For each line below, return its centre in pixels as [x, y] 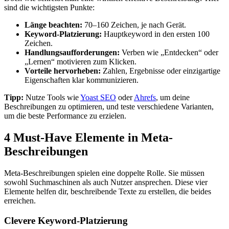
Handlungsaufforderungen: [72, 53]
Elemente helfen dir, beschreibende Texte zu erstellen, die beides [108, 192]
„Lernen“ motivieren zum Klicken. [81, 62]
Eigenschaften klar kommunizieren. [82, 80]
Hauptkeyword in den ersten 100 [156, 34]
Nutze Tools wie [52, 98]
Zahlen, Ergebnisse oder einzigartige [161, 71]
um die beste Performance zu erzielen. [65, 116]
